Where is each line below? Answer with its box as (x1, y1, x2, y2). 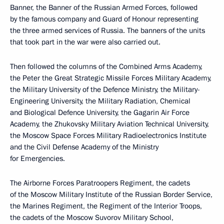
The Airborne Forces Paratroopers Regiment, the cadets (10, 177, 190, 188)
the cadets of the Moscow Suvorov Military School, (10, 212, 173, 222)
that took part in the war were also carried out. (10, 36, 160, 47)
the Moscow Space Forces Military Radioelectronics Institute (10, 130, 206, 140)
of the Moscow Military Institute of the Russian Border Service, (10, 189, 212, 199)
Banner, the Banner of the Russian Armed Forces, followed (10, 2, 197, 12)
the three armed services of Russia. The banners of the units (10, 25, 205, 35)
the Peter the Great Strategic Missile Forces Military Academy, (10, 72, 211, 83)
